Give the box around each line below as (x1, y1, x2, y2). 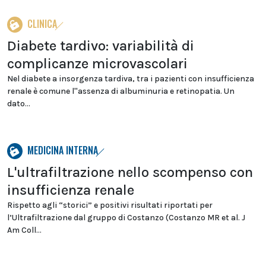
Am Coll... (7, 225, 42, 235)
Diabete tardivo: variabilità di (7, 37, 194, 54)
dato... (7, 99, 30, 109)
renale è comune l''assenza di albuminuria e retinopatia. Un (7, 86, 235, 96)
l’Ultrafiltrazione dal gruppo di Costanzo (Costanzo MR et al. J (7, 213, 245, 223)
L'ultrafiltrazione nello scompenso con (7, 164, 253, 180)
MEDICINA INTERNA (27, 143, 98, 157)
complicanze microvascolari (7, 55, 188, 72)
